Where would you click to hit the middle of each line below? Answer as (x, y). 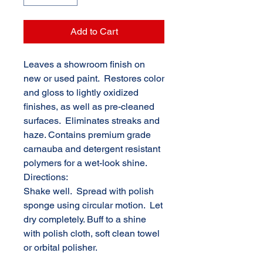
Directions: (47, 177)
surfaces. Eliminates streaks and (92, 121)
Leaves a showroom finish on (84, 64)
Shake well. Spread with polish (89, 191)
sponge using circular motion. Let (93, 205)
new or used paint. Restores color (94, 78)
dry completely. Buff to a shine (85, 219)
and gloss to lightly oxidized (81, 92)
